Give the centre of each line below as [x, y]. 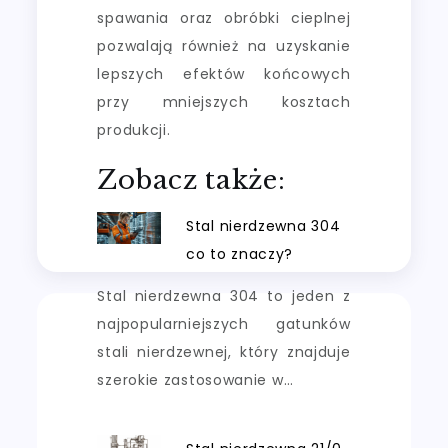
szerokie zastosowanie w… [195, 379]
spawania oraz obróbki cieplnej [224, 17]
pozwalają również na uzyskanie [224, 45]
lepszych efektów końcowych [224, 73]
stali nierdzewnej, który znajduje [224, 351]
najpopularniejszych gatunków [224, 323]
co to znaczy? [240, 253]
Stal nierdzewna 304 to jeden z [224, 295]
